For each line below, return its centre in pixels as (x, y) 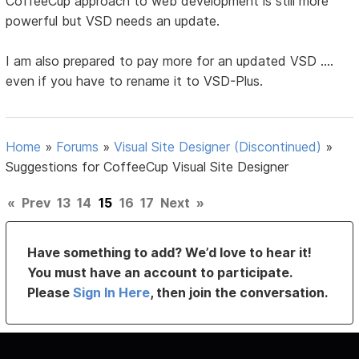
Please (50, 292)
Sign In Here (112, 292)
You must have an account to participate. (160, 272)
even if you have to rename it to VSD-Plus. (135, 81)
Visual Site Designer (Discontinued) (218, 146)
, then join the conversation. (239, 292)
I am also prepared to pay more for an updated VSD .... (170, 61)
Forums (78, 146)
